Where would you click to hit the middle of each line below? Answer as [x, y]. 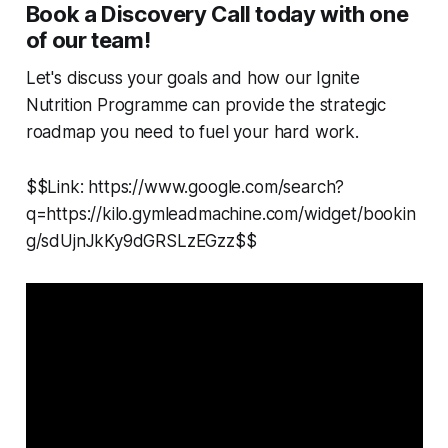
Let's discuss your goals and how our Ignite [192, 78]
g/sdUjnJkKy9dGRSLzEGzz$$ [141, 241]
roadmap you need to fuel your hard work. [192, 132]
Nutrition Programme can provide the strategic [206, 105]
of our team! [88, 40]
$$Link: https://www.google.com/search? [185, 187]
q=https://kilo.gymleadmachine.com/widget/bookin [220, 214]
